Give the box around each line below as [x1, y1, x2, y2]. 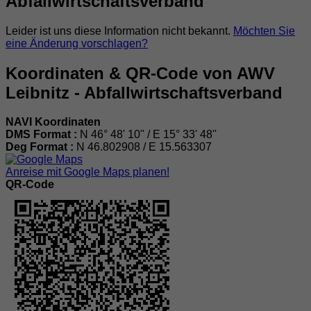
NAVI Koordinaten [6, 116, 101, 128]
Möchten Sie [233, 24, 295, 37]
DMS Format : [6, 128, 80, 141]
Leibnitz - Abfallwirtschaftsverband [6, 83, 283, 102]
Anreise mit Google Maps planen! [6, 166, 169, 178]
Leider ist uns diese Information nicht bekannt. [6, 24, 233, 37]
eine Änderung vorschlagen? [6, 37, 148, 49]
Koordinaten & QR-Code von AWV [6, 63, 275, 83]
